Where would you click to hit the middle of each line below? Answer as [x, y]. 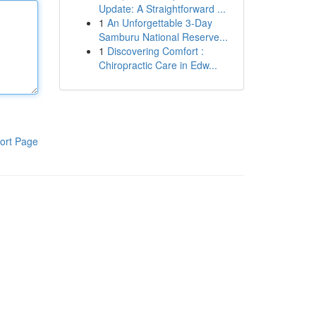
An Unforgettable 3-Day [159, 23]
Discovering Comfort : [155, 51]
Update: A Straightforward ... [162, 8]
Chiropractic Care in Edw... [158, 65]
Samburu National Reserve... [163, 37]
